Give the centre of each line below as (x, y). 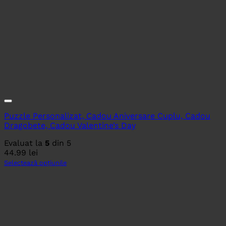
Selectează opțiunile (35, 163)
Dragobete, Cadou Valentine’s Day (70, 126)
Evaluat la (24, 143)
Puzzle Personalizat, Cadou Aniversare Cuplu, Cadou (107, 116)
